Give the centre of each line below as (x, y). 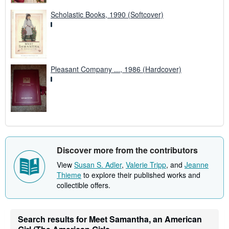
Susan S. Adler (98, 165)
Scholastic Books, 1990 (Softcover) (107, 14)
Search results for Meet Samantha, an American (110, 219)
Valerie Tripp (146, 165)
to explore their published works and (141, 175)
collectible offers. (84, 185)
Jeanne (197, 165)
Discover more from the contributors (127, 150)
